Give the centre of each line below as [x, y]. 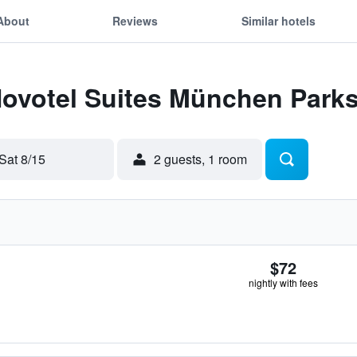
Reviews [135, 20]
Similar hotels [278, 20]
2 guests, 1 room [200, 159]
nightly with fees [283, 282]
